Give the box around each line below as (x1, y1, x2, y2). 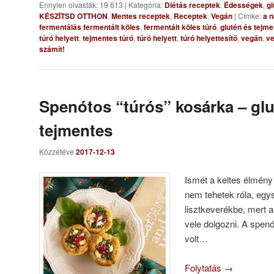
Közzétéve (39, 146, 76, 157)
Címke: (238, 10, 261, 21)
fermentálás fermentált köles (39, 21, 140, 32)
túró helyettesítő (180, 32, 237, 43)
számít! (39, 43, 65, 54)
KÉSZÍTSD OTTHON (39, 10, 108, 21)
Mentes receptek (111, 10, 170, 21)
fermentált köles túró (144, 21, 217, 32)
